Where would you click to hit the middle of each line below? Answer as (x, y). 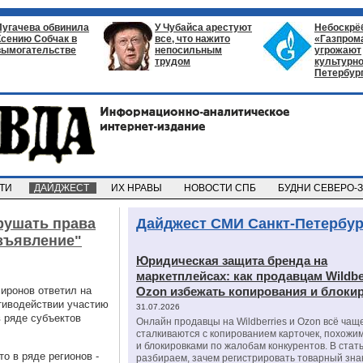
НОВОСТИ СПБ (221, 188)
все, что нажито (192, 39)
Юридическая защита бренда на (232, 261)
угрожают (338, 50)
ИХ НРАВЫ (138, 188)
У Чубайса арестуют (203, 28)
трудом (173, 62)
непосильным (188, 50)
